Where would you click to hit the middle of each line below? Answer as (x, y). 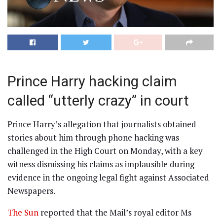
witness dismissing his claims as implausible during (101, 164)
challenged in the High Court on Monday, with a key (105, 151)
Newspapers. (31, 191)
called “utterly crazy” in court (98, 100)
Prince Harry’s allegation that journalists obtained (102, 124)
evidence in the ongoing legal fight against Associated (108, 178)
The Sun (23, 213)
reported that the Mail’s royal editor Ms (115, 213)
